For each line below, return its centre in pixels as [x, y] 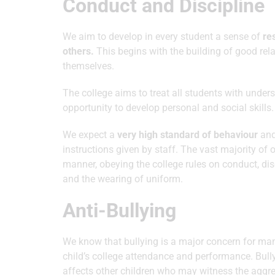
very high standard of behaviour [186, 135]
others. [78, 51]
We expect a [89, 135]
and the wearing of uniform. [123, 179]
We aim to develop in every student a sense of [163, 37]
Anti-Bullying [119, 211]
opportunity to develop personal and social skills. [168, 108]
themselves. [88, 66]
